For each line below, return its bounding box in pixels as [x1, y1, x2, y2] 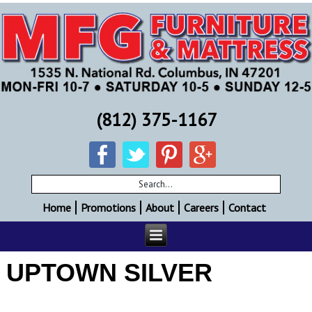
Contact [228, 200, 266, 214]
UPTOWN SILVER [6, 258, 213, 287]
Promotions [80, 200, 136, 214]
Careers [183, 200, 219, 214]
